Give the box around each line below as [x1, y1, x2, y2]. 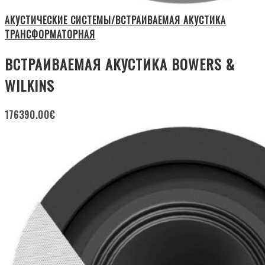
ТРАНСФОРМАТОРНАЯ [5, 27, 95, 42]
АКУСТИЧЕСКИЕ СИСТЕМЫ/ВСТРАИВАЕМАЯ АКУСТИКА [5, 13, 226, 28]
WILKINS [5, 75, 54, 96]
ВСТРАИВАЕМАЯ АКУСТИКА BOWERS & [5, 53, 235, 75]
